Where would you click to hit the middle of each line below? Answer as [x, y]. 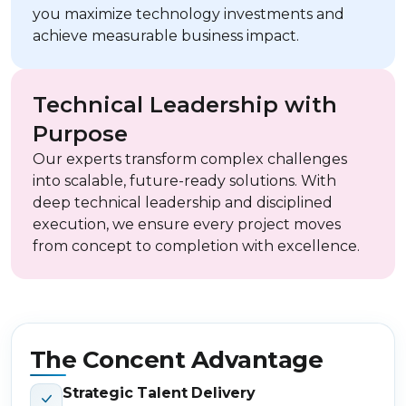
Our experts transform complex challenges [190, 159]
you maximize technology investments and [188, 14]
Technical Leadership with [185, 105]
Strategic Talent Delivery [159, 393]
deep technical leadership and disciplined [183, 203]
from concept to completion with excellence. [196, 246]
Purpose [80, 134]
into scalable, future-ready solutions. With [184, 181]
